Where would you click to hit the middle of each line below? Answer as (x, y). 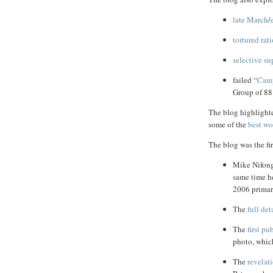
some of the (228, 125)
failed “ (245, 80)
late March (250, 20)
